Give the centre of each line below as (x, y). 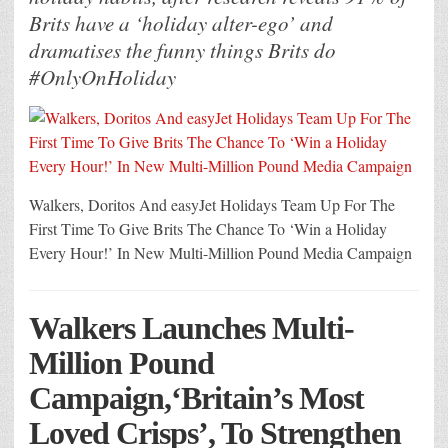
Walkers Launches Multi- (191, 328)
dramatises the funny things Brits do (182, 50)
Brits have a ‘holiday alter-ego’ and (181, 23)
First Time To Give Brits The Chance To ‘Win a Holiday (208, 229)
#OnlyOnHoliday (102, 77)
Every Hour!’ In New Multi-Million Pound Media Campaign (220, 253)
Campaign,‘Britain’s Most (196, 398)
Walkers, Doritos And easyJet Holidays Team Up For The (212, 205)
